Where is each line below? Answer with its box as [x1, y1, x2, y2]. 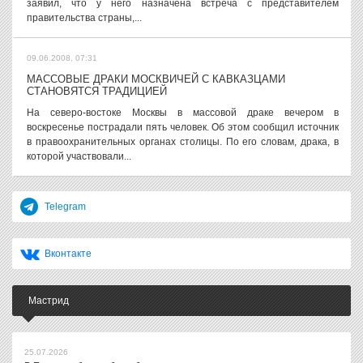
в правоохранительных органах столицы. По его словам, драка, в [27, 136, 339, 147]
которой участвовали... [27, 151, 131, 162]
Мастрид [28, 295, 69, 306]
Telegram [45, 201, 86, 212]
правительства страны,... [27, 12, 142, 23]
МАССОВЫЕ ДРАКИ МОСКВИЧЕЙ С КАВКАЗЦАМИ [27, 73, 285, 85]
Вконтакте [45, 248, 92, 259]
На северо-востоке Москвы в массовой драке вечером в [27, 107, 339, 118]
